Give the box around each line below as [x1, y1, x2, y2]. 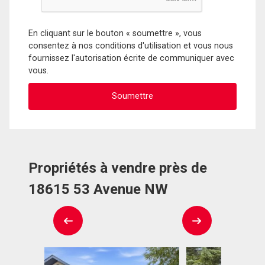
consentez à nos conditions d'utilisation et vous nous [28, 40, 233, 51]
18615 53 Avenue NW [28, 181, 168, 198]
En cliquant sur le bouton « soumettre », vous [28, 28, 202, 38]
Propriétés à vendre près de [28, 160, 207, 177]
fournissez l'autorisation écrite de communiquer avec [28, 53, 234, 63]
